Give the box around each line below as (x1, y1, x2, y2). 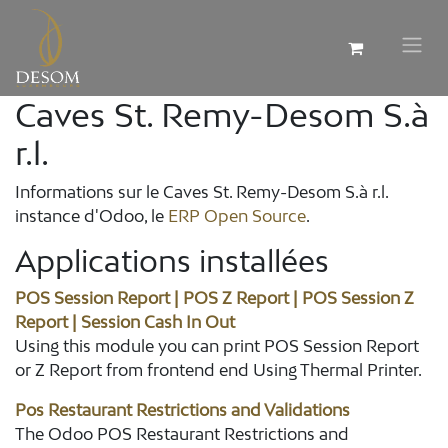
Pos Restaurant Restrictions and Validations (15, 400, 350, 420)
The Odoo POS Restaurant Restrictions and (15, 424, 349, 444)
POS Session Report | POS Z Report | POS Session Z (15, 288, 414, 308)
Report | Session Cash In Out (15, 312, 235, 332)
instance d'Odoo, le (15, 206, 168, 226)
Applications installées (15, 242, 329, 279)
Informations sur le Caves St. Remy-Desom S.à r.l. (15, 182, 388, 202)
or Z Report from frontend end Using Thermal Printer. (15, 360, 422, 380)
